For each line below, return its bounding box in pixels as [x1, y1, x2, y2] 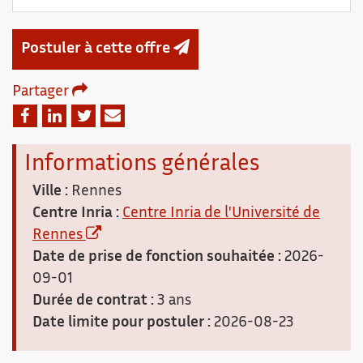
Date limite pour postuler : [32, 317, 211, 330]
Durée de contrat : [32, 295, 154, 308]
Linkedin [61, 110, 120, 124]
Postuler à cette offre [21, 42, 173, 56]
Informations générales [24, 155, 259, 175]
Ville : [32, 186, 68, 199]
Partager [12, 86, 72, 99]
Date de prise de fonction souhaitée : [32, 251, 281, 264]
